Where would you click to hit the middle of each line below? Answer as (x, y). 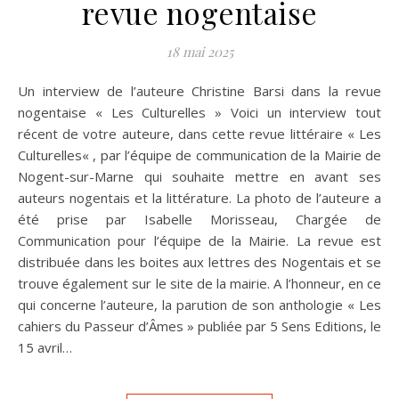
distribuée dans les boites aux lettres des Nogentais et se (199, 261)
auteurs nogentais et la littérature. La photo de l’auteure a (199, 197)
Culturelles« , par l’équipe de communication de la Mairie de (199, 155)
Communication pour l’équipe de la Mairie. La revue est (199, 240)
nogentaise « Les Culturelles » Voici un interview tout (199, 112)
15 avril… (45, 347)
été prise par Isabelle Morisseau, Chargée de (199, 219)
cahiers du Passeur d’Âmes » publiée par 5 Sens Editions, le (199, 326)
